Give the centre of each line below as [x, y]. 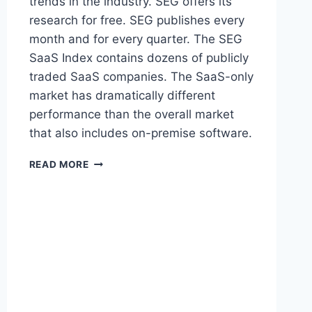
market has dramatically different [122, 96]
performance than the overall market [131, 115]
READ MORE [59, 165]
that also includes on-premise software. [140, 133]
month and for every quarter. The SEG [135, 39]
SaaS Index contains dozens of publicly [139, 58]
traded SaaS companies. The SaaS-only [141, 77]
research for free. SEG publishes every [136, 21]
